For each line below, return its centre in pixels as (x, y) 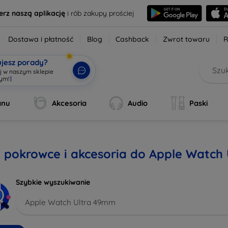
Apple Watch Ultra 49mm (70, 202)
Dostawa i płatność (41, 39)
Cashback (133, 39)
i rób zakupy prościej (99, 13)
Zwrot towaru (187, 39)
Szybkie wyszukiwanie (53, 182)
